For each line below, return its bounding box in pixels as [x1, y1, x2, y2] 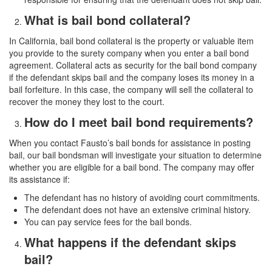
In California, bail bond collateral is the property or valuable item [9, 35, 254, 47]
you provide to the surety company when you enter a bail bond [9, 47, 249, 59]
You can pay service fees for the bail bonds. [24, 216, 192, 228]
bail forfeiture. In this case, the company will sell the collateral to [9, 83, 253, 96]
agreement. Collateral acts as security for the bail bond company [9, 59, 257, 72]
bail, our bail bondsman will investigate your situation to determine [9, 149, 262, 161]
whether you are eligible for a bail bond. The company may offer [9, 161, 254, 174]
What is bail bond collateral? [24, 11, 191, 29]
